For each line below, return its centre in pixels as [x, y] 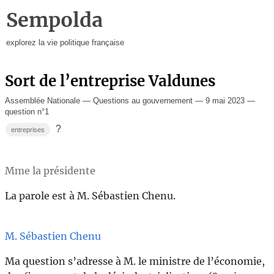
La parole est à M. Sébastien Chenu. [90, 195]
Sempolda [54, 20]
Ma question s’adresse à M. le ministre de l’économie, [135, 261]
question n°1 [27, 111]
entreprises [28, 130]
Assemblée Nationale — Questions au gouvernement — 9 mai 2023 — [130, 100]
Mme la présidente [50, 170]
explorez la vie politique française [65, 43]
